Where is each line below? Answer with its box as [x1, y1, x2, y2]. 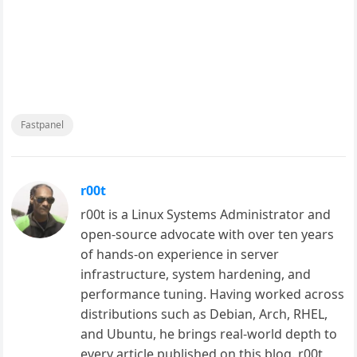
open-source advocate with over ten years [80, 226, 335, 244]
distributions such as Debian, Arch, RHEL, [80, 305, 328, 324]
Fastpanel [21, 118, 65, 132]
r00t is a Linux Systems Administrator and [80, 206, 331, 224]
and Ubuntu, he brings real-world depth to [80, 325, 338, 343]
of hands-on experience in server [80, 245, 280, 264]
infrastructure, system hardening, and [80, 265, 312, 284]
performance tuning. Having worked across [80, 285, 345, 304]
